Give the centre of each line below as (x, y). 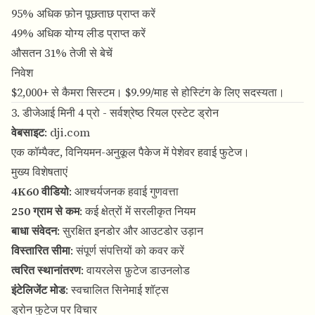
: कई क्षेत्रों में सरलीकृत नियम (137, 211)
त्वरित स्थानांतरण (46, 270)
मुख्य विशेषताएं (39, 172)
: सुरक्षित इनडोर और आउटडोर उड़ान (130, 231)
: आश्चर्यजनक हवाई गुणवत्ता (124, 192)
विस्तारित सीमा (41, 251)
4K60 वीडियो (40, 192)
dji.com (70, 133)
